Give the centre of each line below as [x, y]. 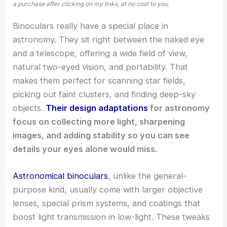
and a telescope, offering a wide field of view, [100, 53]
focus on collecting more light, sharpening [99, 122]
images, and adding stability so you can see [101, 136]
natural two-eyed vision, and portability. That [101, 67]
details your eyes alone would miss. [85, 149]
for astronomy [179, 108]
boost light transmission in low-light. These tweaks [111, 217]
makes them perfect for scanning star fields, [99, 81]
